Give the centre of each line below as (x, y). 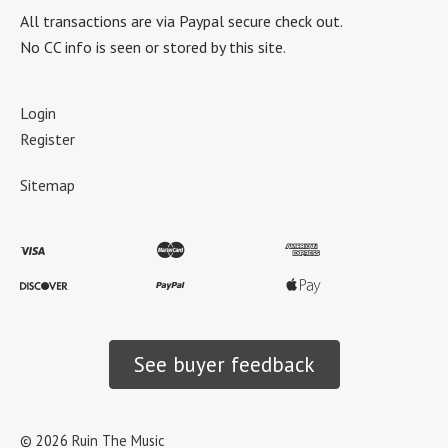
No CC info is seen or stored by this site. (153, 46)
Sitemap (47, 184)
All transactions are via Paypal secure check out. (181, 20)
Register (47, 138)
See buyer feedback (224, 364)
